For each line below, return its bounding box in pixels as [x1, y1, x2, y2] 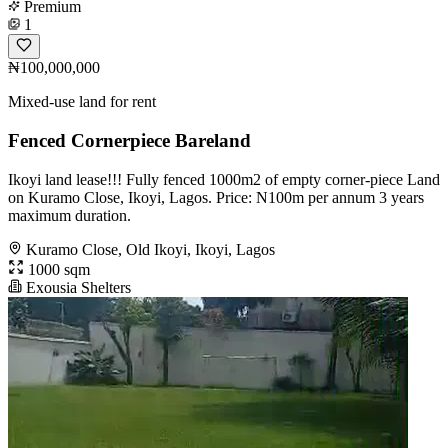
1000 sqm [24, 260, 90, 278]
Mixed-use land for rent [8, 93, 156, 111]
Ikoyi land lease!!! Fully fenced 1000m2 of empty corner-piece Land [8, 170, 440, 188]
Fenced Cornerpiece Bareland [8, 129, 251, 151]
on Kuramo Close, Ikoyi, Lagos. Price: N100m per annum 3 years [8, 188, 424, 206]
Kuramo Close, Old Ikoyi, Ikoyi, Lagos [26, 240, 275, 258]
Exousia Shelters [22, 278, 131, 296]
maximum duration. [8, 206, 131, 224]
